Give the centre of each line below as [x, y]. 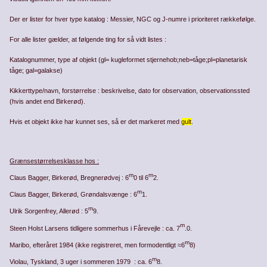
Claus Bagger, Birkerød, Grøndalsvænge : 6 [74, 195]
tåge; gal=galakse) [36, 71]
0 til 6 [141, 178]
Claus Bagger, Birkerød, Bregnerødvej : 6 [69, 178]
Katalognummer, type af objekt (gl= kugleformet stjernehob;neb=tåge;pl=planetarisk [129, 60]
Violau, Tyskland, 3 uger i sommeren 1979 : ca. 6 [81, 261]
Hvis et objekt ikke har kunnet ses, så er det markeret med [96, 122]
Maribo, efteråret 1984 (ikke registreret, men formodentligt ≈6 [97, 245]
